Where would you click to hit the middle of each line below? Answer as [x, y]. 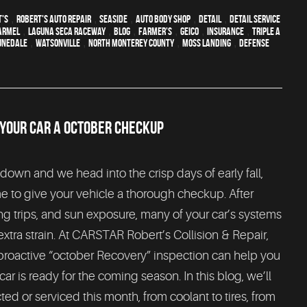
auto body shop [163, 19]
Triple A [266, 31]
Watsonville [58, 42]
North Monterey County [131, 42]
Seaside [113, 19]
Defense [254, 42]
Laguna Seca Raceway [67, 31]
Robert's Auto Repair [54, 19]
